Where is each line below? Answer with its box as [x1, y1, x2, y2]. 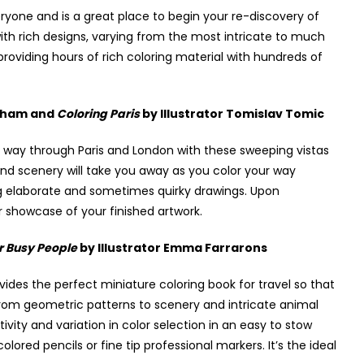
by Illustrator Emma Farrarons [76, 240, 267, 256]
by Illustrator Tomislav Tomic [141, 106, 324, 122]
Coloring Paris [56, 106, 142, 122]
